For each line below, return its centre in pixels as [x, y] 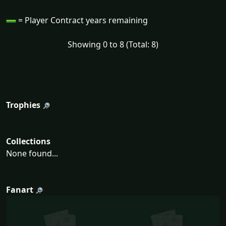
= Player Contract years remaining [82, 20]
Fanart [20, 190]
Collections [28, 142]
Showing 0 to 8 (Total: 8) [113, 45]
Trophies [23, 105]
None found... [32, 154]
